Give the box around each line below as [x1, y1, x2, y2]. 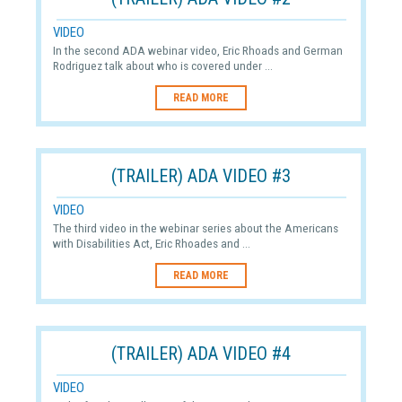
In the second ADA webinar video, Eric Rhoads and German [52, 42, 343, 57]
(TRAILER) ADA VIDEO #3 [111, 164, 291, 187]
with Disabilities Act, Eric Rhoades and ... [52, 235, 250, 250]
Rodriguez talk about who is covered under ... [52, 57, 273, 73]
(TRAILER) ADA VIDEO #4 [111, 342, 291, 364]
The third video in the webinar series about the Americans [52, 220, 338, 235]
